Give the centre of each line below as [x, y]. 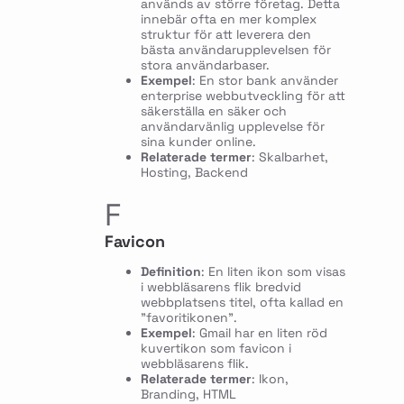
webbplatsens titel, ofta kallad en [242, 302]
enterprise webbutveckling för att [243, 95]
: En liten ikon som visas [273, 271]
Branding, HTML [188, 394]
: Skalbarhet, [289, 156]
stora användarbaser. [205, 64]
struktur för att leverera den [225, 34]
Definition [170, 271]
